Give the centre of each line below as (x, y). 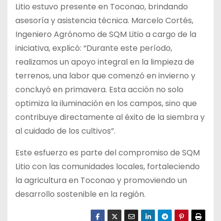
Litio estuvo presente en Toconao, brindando (102, 7)
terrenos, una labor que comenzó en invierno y (105, 76)
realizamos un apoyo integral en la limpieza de (105, 62)
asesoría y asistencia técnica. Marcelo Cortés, (104, 21)
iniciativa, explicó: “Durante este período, (94, 48)
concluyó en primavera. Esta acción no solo (99, 90)
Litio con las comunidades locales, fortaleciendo (108, 167)
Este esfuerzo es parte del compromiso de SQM (108, 153)
